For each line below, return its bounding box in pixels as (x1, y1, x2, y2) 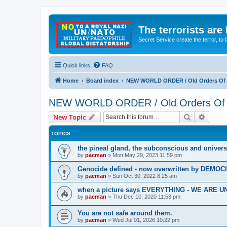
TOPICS (51, 130, 70, 136)
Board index (86, 77, 119, 84)
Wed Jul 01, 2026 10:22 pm (112, 217, 179, 223)
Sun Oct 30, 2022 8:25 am (112, 172, 177, 179)
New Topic (53, 112, 86, 122)
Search (191, 111, 212, 121)
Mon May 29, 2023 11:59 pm (112, 152, 182, 158)
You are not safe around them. (78, 209, 172, 217)
